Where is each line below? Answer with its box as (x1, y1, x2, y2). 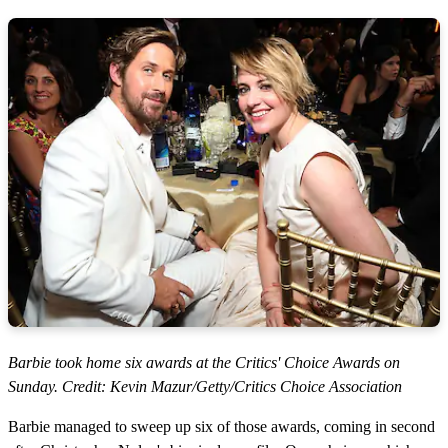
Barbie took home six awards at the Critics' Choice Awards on (8, 354, 400, 372)
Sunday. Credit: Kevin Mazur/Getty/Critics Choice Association (8, 378, 402, 396)
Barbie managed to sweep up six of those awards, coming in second (8, 418, 435, 436)
